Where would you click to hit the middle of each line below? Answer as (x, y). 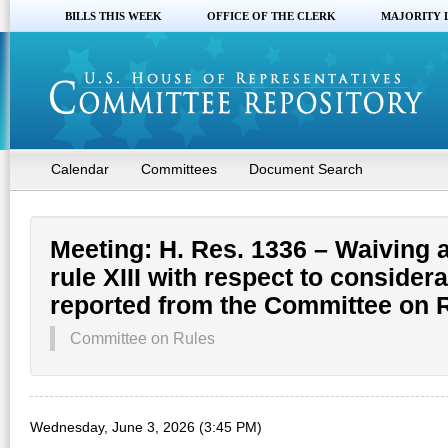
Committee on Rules (142, 338)
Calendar (80, 169)
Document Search (306, 169)
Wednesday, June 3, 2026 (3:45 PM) (146, 427)
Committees (179, 169)
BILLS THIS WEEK (113, 16)
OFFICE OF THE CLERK (271, 16)
